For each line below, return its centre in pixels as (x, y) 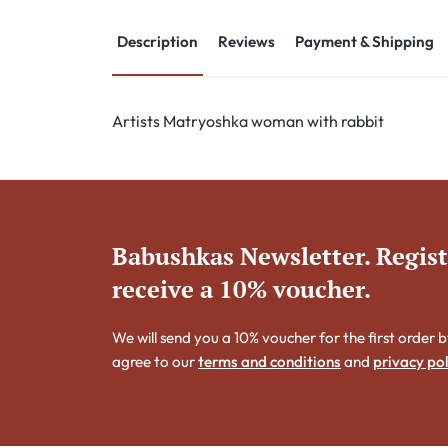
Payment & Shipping (364, 42)
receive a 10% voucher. (241, 289)
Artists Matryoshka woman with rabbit (248, 121)
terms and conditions (269, 362)
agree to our (155, 362)
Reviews (246, 42)
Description (157, 42)
